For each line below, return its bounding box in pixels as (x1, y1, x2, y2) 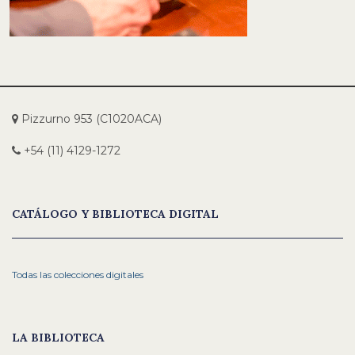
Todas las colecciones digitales (12, 268, 143, 281)
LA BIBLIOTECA (12, 330, 105, 345)
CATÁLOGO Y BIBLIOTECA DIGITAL (12, 206, 219, 221)
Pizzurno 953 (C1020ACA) (18, 111, 162, 126)
